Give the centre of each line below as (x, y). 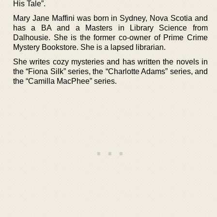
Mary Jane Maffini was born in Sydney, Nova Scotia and (110, 18)
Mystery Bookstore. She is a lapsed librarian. (89, 47)
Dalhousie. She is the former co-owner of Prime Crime (110, 37)
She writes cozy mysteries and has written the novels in (110, 62)
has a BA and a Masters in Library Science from (110, 28)
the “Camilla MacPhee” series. (65, 81)
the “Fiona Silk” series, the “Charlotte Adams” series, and (110, 71)
